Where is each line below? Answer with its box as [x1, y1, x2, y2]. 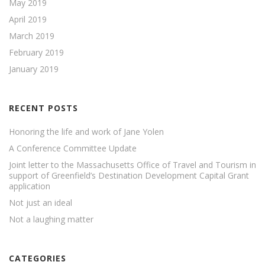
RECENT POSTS [9, 102, 78, 114]
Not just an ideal [9, 196, 72, 208]
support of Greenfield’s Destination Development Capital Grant [9, 169, 249, 181]
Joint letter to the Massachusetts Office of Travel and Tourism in [9, 159, 256, 170]
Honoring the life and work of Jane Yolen [9, 125, 164, 137]
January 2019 [9, 63, 59, 75]
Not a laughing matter [9, 213, 93, 225]
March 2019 [9, 30, 54, 41]
